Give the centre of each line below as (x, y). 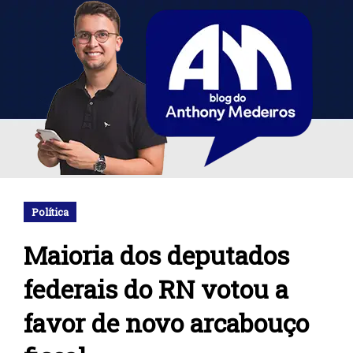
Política (50, 212)
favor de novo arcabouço (166, 323)
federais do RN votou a (156, 289)
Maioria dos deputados (156, 255)
